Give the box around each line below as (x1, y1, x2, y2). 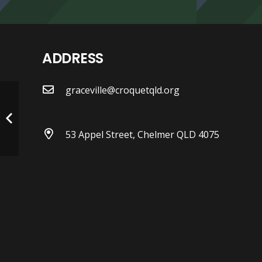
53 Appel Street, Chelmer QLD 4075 (65, 128, 219, 141)
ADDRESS (42, 49, 104, 68)
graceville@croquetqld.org (65, 84, 180, 96)
